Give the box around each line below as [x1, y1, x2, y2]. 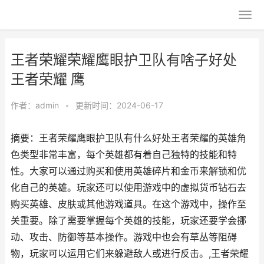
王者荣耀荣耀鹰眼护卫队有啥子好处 [11, 51, 237, 68]
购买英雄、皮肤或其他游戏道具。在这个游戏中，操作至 [11, 199, 246, 210]
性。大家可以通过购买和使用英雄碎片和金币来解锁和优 [11, 166, 246, 177]
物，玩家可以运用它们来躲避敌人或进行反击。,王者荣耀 [11, 248, 249, 259]
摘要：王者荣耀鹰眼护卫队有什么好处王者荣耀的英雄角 [11, 133, 246, 144]
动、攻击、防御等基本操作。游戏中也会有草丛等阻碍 [11, 232, 237, 243]
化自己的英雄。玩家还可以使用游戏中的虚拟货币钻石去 [11, 182, 246, 193]
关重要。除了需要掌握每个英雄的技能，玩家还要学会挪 [11, 215, 246, 226]
